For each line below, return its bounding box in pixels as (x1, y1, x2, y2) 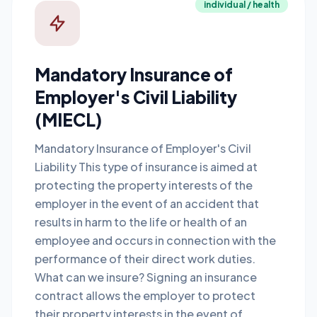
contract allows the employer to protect (35, 288, 255, 303)
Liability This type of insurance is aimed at (35, 159, 258, 174)
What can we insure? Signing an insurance (35, 270, 257, 284)
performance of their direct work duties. (35, 251, 255, 266)
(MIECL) (35, 109, 102, 130)
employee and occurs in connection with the (35, 233, 276, 248)
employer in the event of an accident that (35, 196, 259, 211)
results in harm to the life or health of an (35, 214, 247, 229)
